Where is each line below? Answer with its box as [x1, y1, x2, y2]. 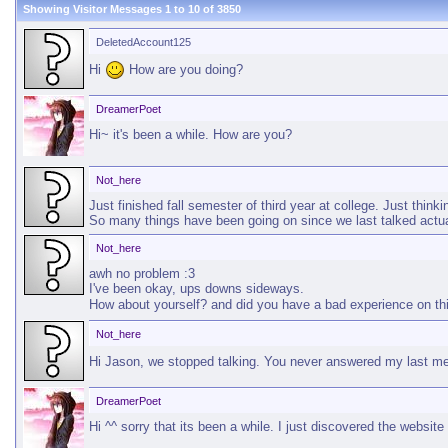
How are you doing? [125, 61, 243, 77]
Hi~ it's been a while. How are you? [89, 127, 292, 142]
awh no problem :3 [89, 266, 195, 281]
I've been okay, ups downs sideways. [89, 281, 304, 296]
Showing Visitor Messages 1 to [23, 3, 188, 15]
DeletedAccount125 [96, 36, 191, 48]
